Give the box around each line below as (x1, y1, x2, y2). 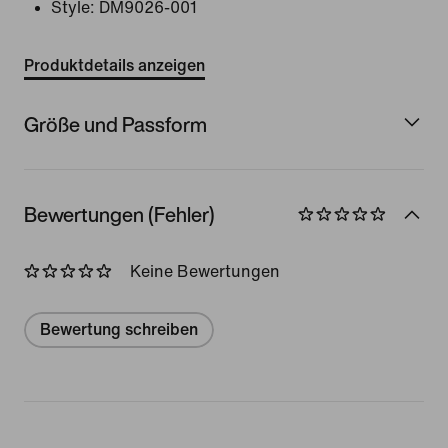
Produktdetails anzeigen (24, 57, 205, 74)
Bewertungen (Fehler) (24, 199, 215, 229)
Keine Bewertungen (130, 262, 280, 280)
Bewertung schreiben (40, 320, 198, 338)
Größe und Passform (24, 109, 207, 139)
